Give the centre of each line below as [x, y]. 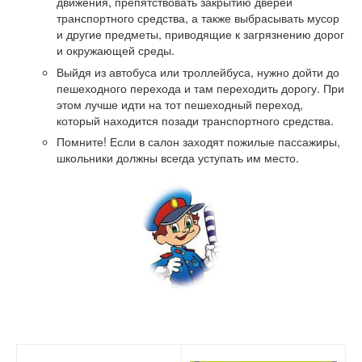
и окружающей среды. [116, 51]
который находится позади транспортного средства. [195, 120]
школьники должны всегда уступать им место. [178, 157]
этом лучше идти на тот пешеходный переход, [180, 104]
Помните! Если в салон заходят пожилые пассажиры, [198, 141]
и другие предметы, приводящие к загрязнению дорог [200, 34]
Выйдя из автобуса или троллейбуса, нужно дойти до [198, 72]
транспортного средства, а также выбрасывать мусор [198, 18]
